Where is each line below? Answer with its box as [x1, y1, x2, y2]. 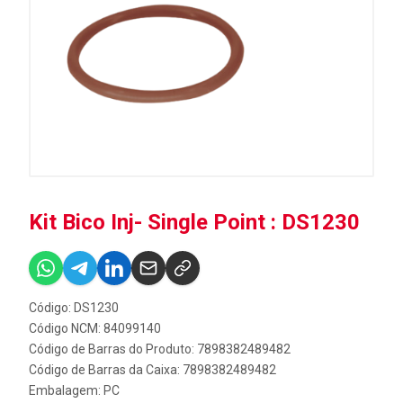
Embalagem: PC [29, 383, 120, 398]
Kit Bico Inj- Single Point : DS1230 [29, 210, 360, 235]
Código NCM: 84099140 [29, 321, 161, 336]
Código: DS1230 [29, 300, 119, 315]
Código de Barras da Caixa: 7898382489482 [29, 363, 276, 377]
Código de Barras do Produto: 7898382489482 [29, 342, 291, 356]
